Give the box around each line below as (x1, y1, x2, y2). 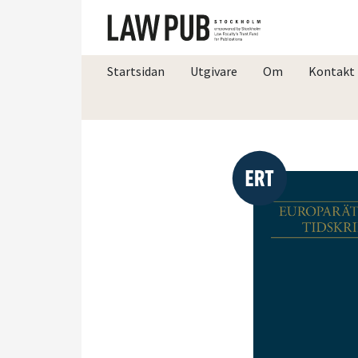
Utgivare (190, 62, 237, 79)
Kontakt (308, 62, 355, 79)
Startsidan (107, 62, 165, 79)
